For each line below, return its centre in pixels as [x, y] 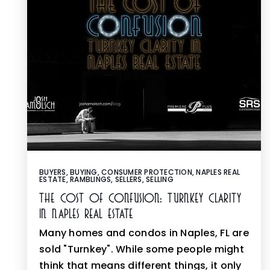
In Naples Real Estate [86, 214]
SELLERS [128, 179]
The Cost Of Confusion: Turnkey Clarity [140, 198]
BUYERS [53, 172]
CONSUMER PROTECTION [147, 172]
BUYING [84, 172]
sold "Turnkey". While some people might [142, 249]
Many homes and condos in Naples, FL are [144, 233]
